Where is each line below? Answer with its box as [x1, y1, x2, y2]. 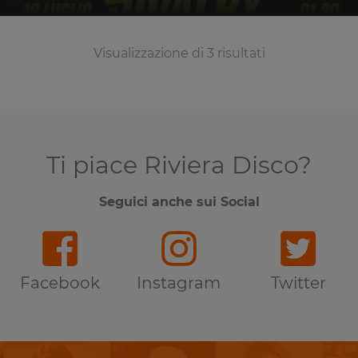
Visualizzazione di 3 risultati [93, 45, 265, 61]
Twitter [270, 272, 326, 292]
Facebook [19, 272, 100, 292]
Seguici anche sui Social [98, 193, 260, 209]
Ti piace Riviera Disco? [46, 149, 312, 180]
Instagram [137, 272, 221, 292]
